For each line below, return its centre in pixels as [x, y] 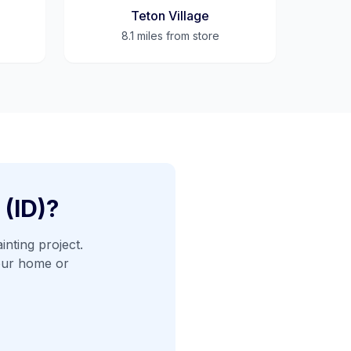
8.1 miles [142, 36]
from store [191, 36]
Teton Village [170, 16]
